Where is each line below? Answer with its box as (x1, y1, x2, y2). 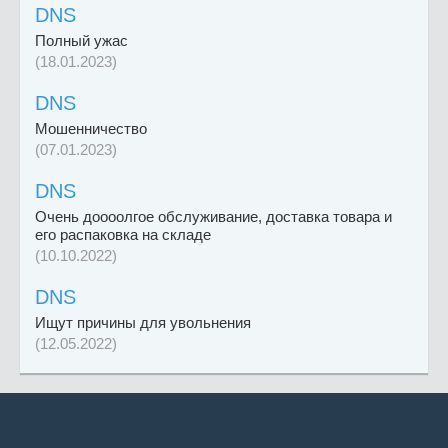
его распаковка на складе (35, 226, 211, 244)
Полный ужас (35, 32, 128, 50)
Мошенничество (35, 120, 147, 138)
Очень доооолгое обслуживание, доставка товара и (35, 208, 392, 226)
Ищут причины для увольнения (35, 314, 251, 332)
